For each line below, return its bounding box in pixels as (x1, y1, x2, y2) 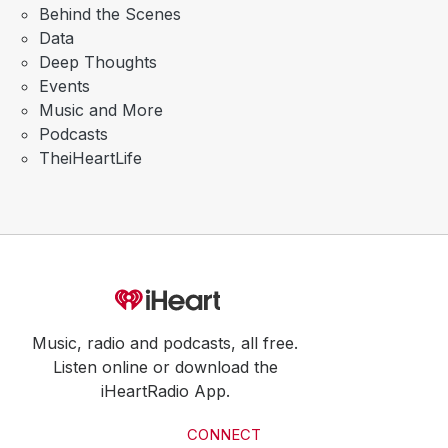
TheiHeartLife (39, 148, 142, 169)
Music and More (39, 100, 163, 121)
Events (39, 76, 90, 97)
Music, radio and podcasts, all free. (32, 333, 298, 354)
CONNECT (187, 426, 261, 445)
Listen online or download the (52, 357, 278, 378)
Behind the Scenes (39, 4, 181, 25)
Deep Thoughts (39, 52, 157, 73)
